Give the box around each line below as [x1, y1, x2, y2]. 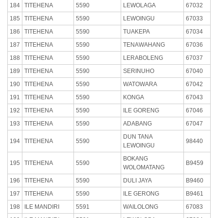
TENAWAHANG [123, 41, 165, 48]
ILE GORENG [123, 107, 159, 114]
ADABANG [123, 120, 152, 127]
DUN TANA [123, 133, 153, 140]
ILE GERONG [123, 190, 159, 197]
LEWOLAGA [123, 1, 156, 9]
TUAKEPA [123, 28, 150, 35]
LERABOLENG [123, 54, 163, 61]
